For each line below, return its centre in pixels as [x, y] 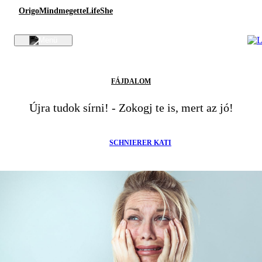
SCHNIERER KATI [140, 143]
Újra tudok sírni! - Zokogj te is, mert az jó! [131, 108]
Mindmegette [63, 11]
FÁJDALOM [131, 81]
